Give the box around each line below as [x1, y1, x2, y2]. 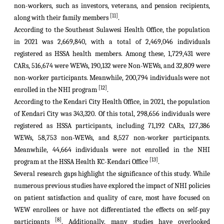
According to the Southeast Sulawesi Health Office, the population [14, 25, 210, 34]
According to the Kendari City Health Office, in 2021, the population [14, 97, 210, 106]
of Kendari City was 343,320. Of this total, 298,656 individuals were [14, 109, 210, 118]
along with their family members [14, 13, 110, 22]
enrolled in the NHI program [14, 85, 98, 94]
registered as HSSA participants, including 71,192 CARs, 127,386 [14, 121, 210, 130]
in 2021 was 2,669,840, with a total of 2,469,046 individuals [14, 37, 210, 46]
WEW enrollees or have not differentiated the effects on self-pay [14, 205, 210, 214]
